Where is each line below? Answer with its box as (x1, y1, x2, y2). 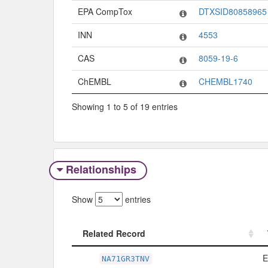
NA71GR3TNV (102, 254, 150, 263)
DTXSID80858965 (199, 5, 267, 18)
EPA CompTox (78, 5, 132, 18)
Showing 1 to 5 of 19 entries (72, 100, 178, 112)
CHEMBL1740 (199, 75, 252, 88)
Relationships (62, 162, 139, 178)
